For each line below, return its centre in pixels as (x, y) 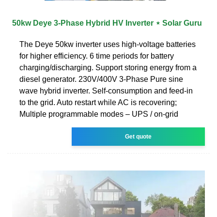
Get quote (139, 136)
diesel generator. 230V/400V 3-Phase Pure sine (101, 79)
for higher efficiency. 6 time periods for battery (97, 56)
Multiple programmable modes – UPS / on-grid (99, 114)
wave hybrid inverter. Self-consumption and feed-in (106, 91)
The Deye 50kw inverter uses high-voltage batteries (108, 44)
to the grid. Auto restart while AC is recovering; (98, 102)
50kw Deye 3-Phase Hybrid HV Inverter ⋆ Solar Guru (107, 23)
